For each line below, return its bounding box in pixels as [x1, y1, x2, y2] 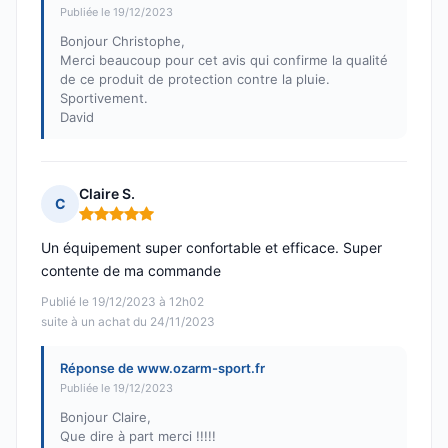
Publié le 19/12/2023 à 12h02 [41, 294, 204, 310]
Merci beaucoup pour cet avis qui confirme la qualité [60, 52, 388, 69]
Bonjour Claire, [60, 409, 151, 426]
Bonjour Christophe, [60, 33, 185, 50]
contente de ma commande [41, 262, 221, 280]
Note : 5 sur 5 [78, 212, 173, 232]
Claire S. [79, 185, 135, 203]
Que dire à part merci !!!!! [60, 428, 216, 445]
